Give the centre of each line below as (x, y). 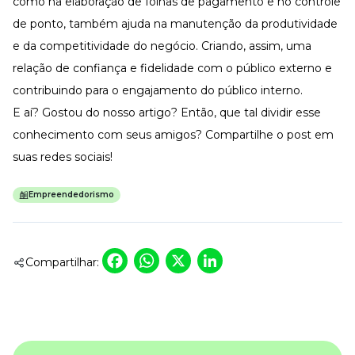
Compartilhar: (62, 263)
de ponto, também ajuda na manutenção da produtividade (175, 23)
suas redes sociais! (63, 157)
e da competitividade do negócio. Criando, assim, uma (162, 46)
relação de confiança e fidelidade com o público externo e (172, 68)
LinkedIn (278, 260)
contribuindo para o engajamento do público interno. (158, 90)
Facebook (189, 260)
